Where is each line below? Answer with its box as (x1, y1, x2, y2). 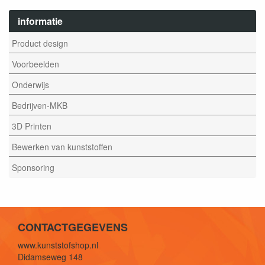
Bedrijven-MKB (12, 99, 67, 111)
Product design (12, 37, 68, 49)
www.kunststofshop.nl (18, 239, 98, 251)
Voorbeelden (12, 57, 59, 70)
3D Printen (12, 119, 51, 132)
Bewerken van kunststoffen (12, 140, 112, 153)
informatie (18, 14, 63, 28)
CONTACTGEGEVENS (18, 219, 128, 235)
